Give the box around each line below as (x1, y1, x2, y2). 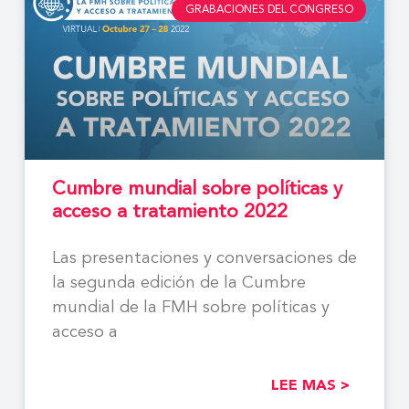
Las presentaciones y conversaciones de (51, 249, 357, 267)
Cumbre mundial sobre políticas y (51, 179, 342, 199)
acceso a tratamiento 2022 (51, 202, 288, 222)
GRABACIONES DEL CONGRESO (184, 4, 353, 16)
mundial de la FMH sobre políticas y (51, 299, 330, 316)
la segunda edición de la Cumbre (51, 274, 306, 291)
